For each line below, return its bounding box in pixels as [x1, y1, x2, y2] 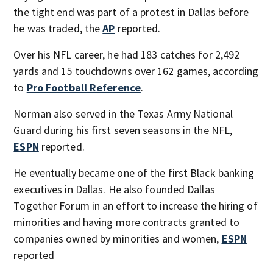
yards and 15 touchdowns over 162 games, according [13, 63, 259, 78]
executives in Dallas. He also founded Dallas [13, 182, 215, 196]
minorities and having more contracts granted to [13, 214, 240, 229]
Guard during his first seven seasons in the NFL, [13, 122, 233, 137]
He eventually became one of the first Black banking [13, 165, 255, 180]
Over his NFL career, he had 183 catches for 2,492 [13, 47, 240, 62]
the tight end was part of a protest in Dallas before [13, 4, 249, 19]
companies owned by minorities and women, [13, 231, 222, 246]
